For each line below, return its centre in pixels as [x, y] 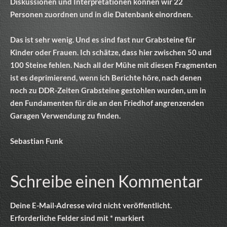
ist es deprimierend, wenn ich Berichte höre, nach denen [106, 77]
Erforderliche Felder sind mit [60, 218]
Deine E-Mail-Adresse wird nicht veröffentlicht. [91, 205]
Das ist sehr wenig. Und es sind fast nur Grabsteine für [103, 39]
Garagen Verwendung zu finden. [65, 115]
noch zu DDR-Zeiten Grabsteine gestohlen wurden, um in [108, 90]
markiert [129, 218]
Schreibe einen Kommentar [106, 181]
